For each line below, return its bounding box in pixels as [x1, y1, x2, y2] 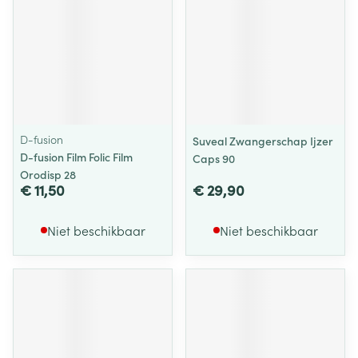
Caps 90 [193, 150, 235, 166]
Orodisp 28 [20, 166, 76, 182]
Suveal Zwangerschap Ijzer [193, 133, 333, 149]
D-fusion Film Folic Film [20, 149, 133, 165]
